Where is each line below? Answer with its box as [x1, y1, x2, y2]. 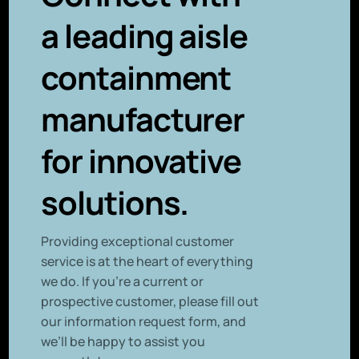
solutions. [41, 180, 189, 225]
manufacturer [41, 97, 245, 142]
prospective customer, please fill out [41, 292, 260, 311]
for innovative [41, 139, 242, 184]
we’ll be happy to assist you [41, 333, 206, 351]
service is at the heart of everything [41, 252, 254, 271]
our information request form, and [41, 313, 247, 331]
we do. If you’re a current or [41, 272, 204, 291]
